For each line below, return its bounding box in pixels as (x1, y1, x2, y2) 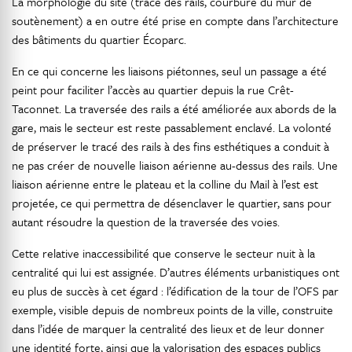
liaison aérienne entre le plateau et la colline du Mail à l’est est (12, 175, 318, 193)
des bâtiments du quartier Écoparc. (12, 31, 186, 49)
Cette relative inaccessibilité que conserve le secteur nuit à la (12, 244, 315, 262)
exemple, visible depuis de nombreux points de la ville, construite (12, 301, 333, 319)
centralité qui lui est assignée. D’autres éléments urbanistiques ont (12, 263, 339, 281)
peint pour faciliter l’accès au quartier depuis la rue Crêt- (12, 81, 294, 99)
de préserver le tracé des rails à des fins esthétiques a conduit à (12, 137, 329, 156)
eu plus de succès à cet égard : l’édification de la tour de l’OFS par (12, 282, 339, 300)
